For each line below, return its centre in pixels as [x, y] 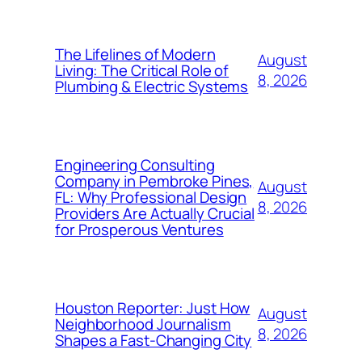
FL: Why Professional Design [151, 197]
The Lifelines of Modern [135, 54]
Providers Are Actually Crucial [155, 213]
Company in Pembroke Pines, [154, 181]
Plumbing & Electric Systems [152, 86]
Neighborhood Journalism [143, 324]
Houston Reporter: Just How [153, 307]
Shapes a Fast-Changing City [154, 340]
